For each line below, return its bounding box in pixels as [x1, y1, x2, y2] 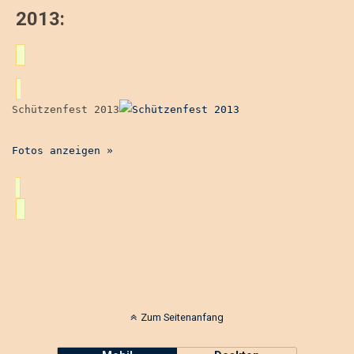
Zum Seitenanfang [141, 311, 224, 323]
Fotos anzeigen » [12, 145, 113, 156]
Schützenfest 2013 [12, 104, 119, 115]
